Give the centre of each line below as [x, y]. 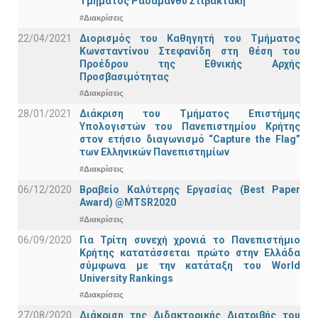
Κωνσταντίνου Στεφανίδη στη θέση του [190, 51]
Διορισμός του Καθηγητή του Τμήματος [190, 38]
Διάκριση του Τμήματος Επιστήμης [190, 114]
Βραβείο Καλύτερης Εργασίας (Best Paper [190, 190]
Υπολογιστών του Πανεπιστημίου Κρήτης [190, 127]
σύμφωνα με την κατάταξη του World [190, 265]
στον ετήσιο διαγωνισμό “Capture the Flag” [190, 139]
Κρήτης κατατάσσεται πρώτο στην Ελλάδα [190, 252]
